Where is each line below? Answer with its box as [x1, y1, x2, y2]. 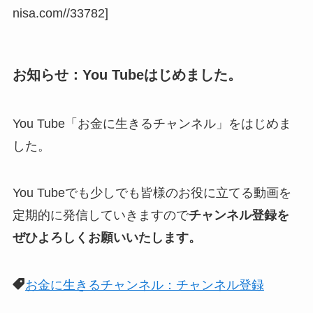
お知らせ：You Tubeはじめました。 [12, 67, 242, 83]
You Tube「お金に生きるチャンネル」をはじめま [12, 116, 291, 131]
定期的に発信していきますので [12, 208, 189, 223]
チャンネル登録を [188, 208, 289, 223]
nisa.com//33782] [12, 6, 108, 20]
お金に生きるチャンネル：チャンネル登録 [24, 278, 264, 293]
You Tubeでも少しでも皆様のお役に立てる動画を [12, 186, 291, 201]
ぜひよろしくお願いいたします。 [12, 231, 201, 245]
